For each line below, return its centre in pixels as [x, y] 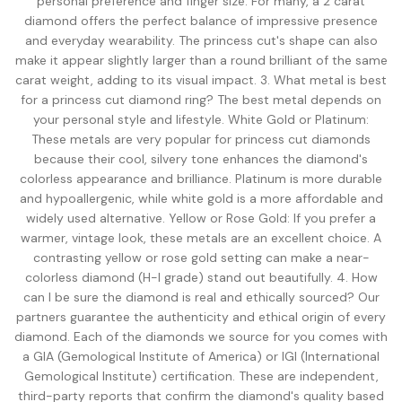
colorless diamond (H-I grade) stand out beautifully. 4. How [201, 277]
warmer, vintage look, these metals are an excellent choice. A [201, 238]
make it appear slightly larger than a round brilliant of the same [201, 60]
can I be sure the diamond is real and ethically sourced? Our [201, 297]
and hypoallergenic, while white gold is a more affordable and [201, 198]
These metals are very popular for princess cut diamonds [201, 139]
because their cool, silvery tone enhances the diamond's [201, 159]
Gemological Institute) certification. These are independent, [201, 376]
